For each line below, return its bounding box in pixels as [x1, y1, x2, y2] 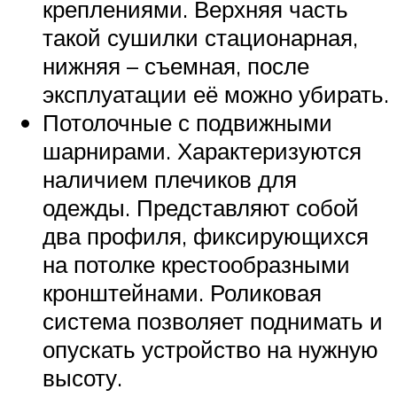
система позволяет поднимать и [43, 307, 383, 336]
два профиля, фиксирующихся [43, 222, 369, 251]
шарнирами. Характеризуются [43, 136, 362, 166]
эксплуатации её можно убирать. [43, 80, 389, 109]
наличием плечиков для [43, 165, 297, 194]
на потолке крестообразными [43, 250, 350, 279]
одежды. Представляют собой [43, 193, 359, 222]
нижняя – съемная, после [43, 51, 309, 81]
